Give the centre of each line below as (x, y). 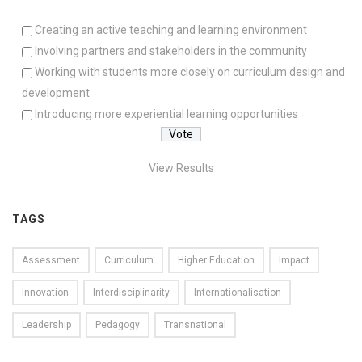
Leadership (46, 324)
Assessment (51, 260)
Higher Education (216, 260)
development (55, 93)
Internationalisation (238, 292)
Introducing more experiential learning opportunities (166, 114)
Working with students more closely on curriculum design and (189, 72)
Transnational (195, 324)
